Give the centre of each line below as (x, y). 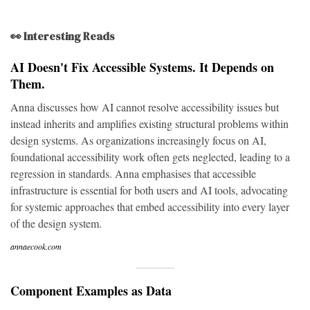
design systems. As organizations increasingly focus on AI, (138, 140)
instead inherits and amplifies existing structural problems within (149, 124)
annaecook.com (36, 246)
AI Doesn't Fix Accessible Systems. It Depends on (142, 67)
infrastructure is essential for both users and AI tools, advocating (149, 190)
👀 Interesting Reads (63, 36)
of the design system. (56, 223)
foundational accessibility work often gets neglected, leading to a (150, 157)
